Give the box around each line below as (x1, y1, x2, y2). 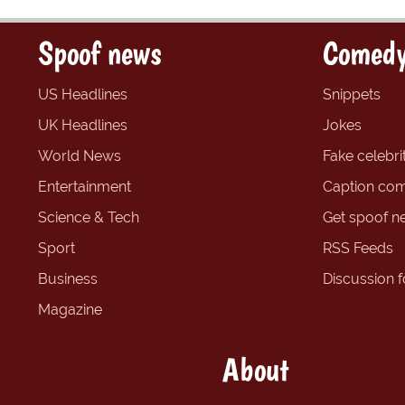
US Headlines (38, 86, 127, 104)
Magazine (38, 301, 102, 319)
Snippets (323, 86, 381, 104)
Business (38, 270, 98, 288)
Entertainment (38, 178, 131, 196)
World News (38, 147, 121, 165)
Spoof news (38, 33, 161, 73)
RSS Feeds (323, 240, 393, 258)
